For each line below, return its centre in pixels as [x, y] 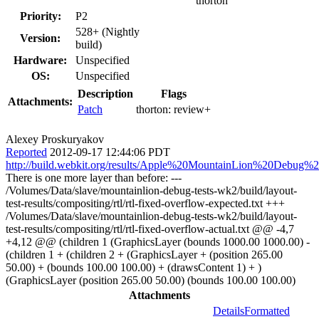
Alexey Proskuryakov [55, 139]
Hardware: [40, 60]
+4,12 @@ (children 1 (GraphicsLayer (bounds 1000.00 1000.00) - [158, 241]
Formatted [267, 310]
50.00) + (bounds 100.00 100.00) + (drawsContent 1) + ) [134, 267]
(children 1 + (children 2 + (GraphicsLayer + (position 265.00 [144, 254]
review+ [192, 109]
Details [229, 310]
